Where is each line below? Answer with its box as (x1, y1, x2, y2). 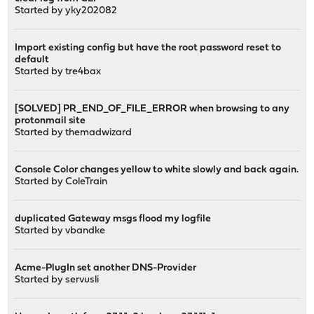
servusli (65, 274, 100, 285)
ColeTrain (65, 176, 108, 187)
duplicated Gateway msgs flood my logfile (15, 213, 212, 224)
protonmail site (15, 115, 86, 126)
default (15, 54, 50, 65)
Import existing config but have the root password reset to (15, 42, 282, 53)
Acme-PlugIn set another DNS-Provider (15, 262, 197, 273)
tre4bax (65, 66, 102, 77)
